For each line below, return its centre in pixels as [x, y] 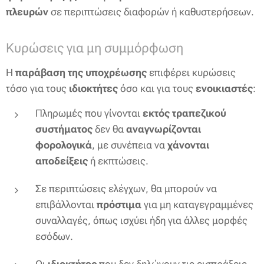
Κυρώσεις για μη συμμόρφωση [95, 48]
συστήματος [64, 129]
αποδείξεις [62, 161]
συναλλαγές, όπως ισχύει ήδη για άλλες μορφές [141, 220]
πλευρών [27, 12]
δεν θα [109, 129]
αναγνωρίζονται [164, 129]
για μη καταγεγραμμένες [197, 204]
